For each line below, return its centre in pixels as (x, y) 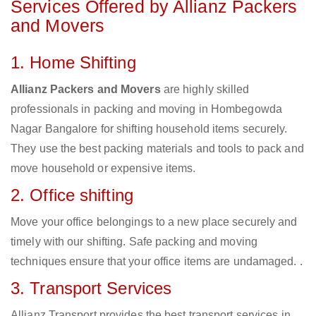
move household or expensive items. (103, 169)
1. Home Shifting (73, 63)
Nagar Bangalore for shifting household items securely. (149, 129)
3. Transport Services (91, 288)
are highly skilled (205, 90)
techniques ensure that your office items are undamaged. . (157, 262)
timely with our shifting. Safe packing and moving (134, 242)
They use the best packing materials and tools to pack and (157, 149)
